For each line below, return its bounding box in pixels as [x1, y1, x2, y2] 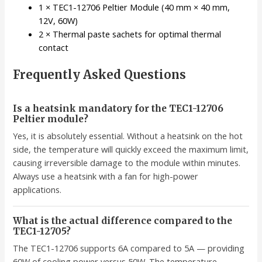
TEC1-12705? [13, 225, 71, 237]
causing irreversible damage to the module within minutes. [13, 156, 241, 168]
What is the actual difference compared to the [13, 215, 233, 226]
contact [39, 41, 69, 53]
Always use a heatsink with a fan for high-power [13, 170, 199, 182]
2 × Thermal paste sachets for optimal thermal [39, 27, 222, 40]
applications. [13, 183, 62, 195]
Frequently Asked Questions [13, 67, 187, 82]
